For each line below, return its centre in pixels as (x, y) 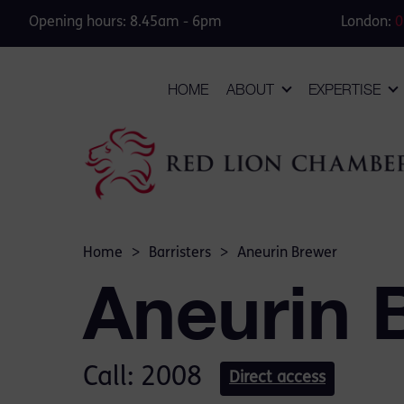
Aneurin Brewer (287, 253)
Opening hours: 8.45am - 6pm (125, 23)
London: (367, 23)
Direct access (277, 378)
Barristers (180, 253)
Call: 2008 (142, 378)
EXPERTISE (344, 90)
